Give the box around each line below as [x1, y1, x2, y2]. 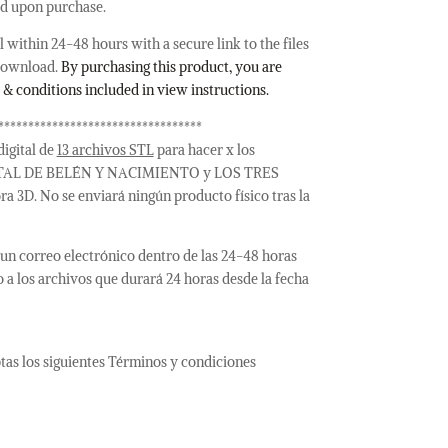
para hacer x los [153, 140, 255, 159]
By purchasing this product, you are [60, 57, 282, 76]
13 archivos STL [56, 140, 154, 159]
